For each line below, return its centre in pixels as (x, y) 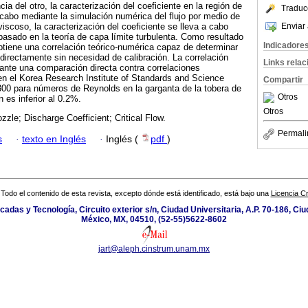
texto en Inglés (54, 139)
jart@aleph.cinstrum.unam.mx (154, 249)
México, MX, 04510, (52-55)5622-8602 (154, 220)
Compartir (283, 80)
